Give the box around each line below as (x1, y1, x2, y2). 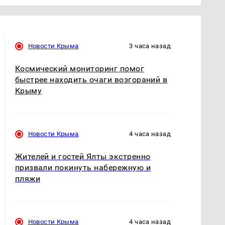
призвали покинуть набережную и (15, 162, 151, 172)
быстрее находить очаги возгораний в (15, 74, 168, 84)
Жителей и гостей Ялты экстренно (15, 151, 151, 161)
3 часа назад (129, 42, 171, 50)
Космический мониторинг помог (15, 63, 145, 73)
